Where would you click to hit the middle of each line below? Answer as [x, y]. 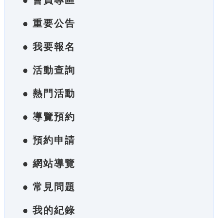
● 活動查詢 [49, 70]
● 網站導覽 [49, 163]
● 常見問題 [49, 187]
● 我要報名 [49, 47]
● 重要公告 [49, 23]
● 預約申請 [49, 140]
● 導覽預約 [49, 117]
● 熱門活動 [49, 93]
